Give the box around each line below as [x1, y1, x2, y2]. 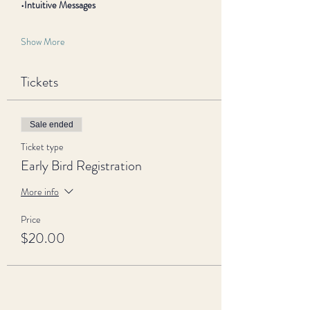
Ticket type [21, 140, 64, 154]
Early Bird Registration [21, 156, 142, 176]
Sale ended [30, 120, 73, 129]
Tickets [21, 72, 58, 92]
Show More [21, 35, 65, 48]
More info [21, 184, 59, 199]
